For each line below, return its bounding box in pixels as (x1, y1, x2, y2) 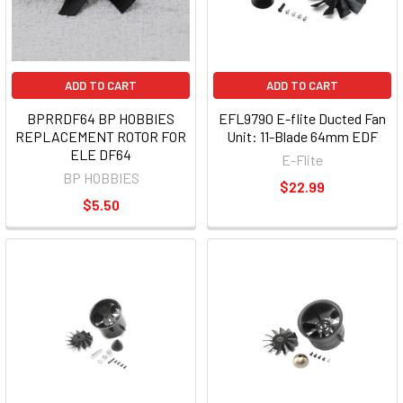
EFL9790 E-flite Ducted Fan (219, 110, 386, 128)
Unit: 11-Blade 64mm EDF (227, 128, 378, 146)
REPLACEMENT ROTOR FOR (15, 128, 186, 146)
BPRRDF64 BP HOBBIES (27, 110, 175, 128)
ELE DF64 (70, 146, 131, 164)
